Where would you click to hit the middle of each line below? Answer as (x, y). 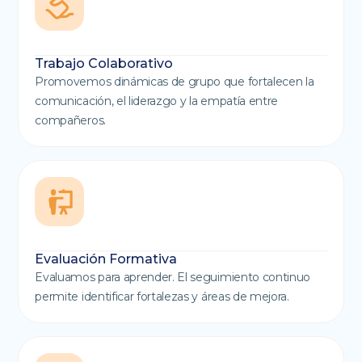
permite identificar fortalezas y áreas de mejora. (162, 297)
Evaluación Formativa (106, 259)
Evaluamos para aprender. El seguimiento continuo (173, 278)
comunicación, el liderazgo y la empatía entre (157, 101)
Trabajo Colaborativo (104, 64)
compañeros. (70, 121)
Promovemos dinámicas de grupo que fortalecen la (175, 82)
